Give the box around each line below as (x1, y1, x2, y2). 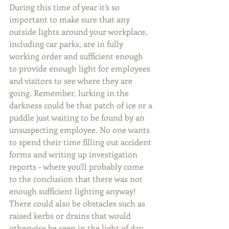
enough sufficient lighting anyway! (9, 186, 138, 197)
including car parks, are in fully (9, 38, 125, 50)
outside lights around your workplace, (9, 26, 149, 37)
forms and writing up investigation (9, 149, 140, 160)
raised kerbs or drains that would (9, 210, 133, 221)
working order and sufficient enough (9, 51, 145, 62)
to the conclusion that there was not (9, 173, 145, 185)
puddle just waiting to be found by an (9, 112, 147, 123)
